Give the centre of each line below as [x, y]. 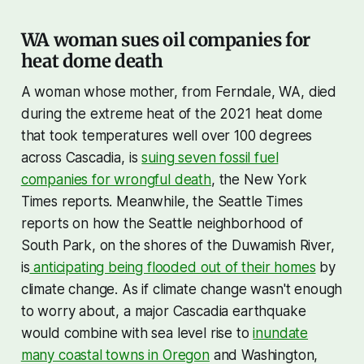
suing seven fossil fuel [210, 157]
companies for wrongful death [116, 179]
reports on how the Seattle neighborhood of [162, 223]
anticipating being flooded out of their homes [173, 267]
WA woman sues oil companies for [166, 39]
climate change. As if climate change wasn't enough [182, 289]
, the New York [259, 179]
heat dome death [92, 61]
